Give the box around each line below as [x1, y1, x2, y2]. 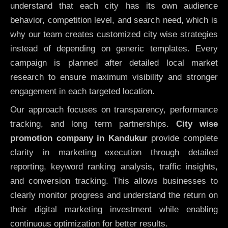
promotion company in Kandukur [10, 133, 148, 144]
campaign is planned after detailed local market [10, 58, 218, 68]
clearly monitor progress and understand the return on [10, 190, 218, 201]
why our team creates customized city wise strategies [10, 29, 218, 39]
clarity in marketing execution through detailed [10, 148, 218, 158]
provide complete [147, 133, 218, 144]
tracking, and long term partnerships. [10, 119, 176, 129]
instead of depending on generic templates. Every [10, 43, 218, 53]
